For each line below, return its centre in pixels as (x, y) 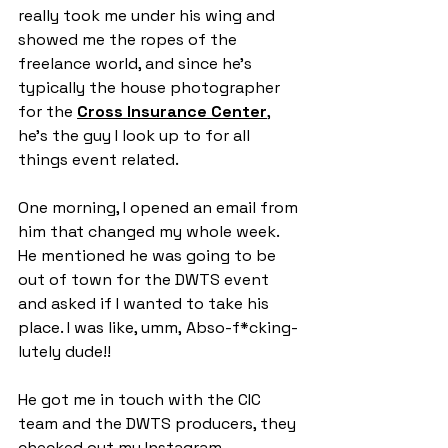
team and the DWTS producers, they (159, 424)
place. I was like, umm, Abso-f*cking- (158, 328)
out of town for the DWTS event (145, 280)
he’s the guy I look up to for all (136, 136)
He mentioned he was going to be (149, 256)
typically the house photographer (151, 88)
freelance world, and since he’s (137, 64)
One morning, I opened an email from (160, 208)
